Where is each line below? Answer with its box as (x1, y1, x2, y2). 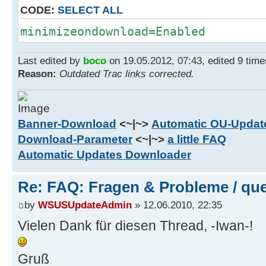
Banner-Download (18, 118, 116, 131)
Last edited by (18, 54, 83, 66)
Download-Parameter (18, 133, 132, 146)
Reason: (18, 67, 56, 80)
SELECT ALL (58, 4, 123, 16)
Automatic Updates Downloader (18, 148, 191, 161)
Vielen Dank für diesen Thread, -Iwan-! (18, 217, 253, 233)
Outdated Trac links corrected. (59, 67, 194, 80)
